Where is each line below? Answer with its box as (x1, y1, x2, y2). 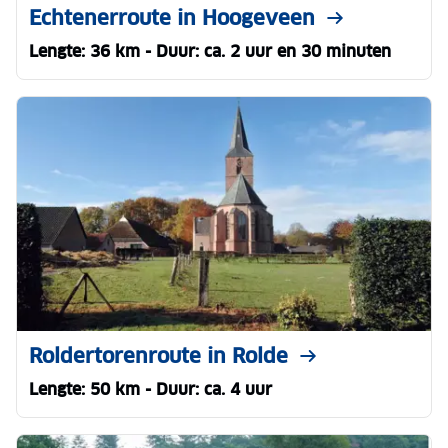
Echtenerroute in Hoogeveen (29, 5, 315, 31)
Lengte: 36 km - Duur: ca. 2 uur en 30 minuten (29, 41, 391, 62)
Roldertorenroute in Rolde (29, 342, 288, 369)
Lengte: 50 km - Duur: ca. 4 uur (29, 378, 272, 400)
